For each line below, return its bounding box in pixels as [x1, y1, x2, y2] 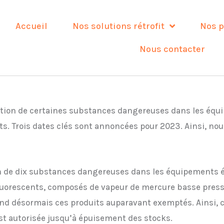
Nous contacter [139, 43, 205, 55]
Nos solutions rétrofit [72, 20, 165, 32]
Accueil [15, 20, 48, 32]
